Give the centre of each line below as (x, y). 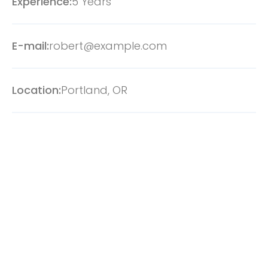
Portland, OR (94, 90)
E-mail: (31, 45)
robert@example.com (108, 45)
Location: (36, 90)
